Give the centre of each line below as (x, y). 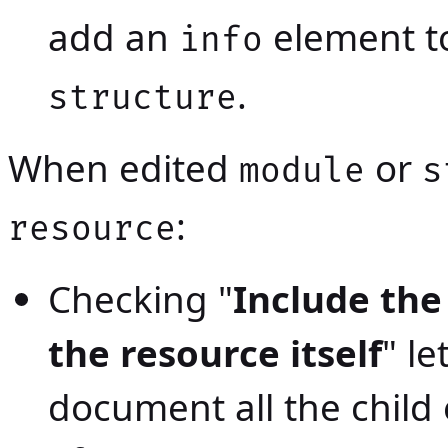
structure (142, 99)
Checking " (140, 299)
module (302, 172)
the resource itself (215, 353)
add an (113, 37)
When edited (123, 168)
